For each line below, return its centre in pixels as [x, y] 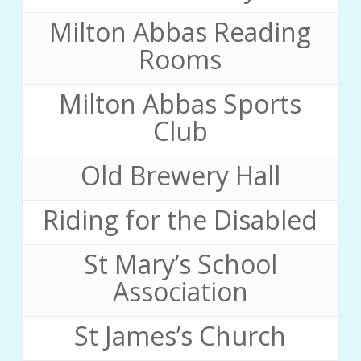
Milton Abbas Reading [180, 32]
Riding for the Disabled [180, 220]
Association [180, 292]
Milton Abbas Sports [180, 104]
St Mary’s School [180, 264]
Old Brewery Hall [180, 176]
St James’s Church [180, 336]
